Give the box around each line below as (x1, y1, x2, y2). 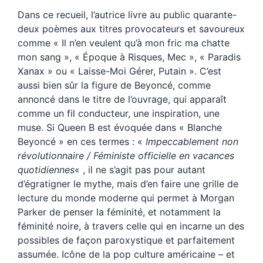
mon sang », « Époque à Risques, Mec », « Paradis (18, 51, 241, 63)
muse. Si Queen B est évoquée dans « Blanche (18, 122, 222, 134)
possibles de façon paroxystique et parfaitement (18, 234, 235, 247)
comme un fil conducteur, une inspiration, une (18, 107, 220, 120)
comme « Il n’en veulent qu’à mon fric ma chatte (18, 37, 230, 49)
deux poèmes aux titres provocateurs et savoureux (18, 23, 245, 35)
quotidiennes (18, 164, 75, 176)
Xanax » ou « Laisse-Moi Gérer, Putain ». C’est (18, 65, 221, 77)
